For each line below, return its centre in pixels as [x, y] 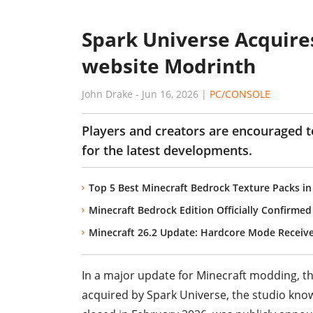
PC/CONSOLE [240, 94]
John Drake [107, 94]
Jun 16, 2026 [170, 94]
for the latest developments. [167, 150]
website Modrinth [169, 66]
